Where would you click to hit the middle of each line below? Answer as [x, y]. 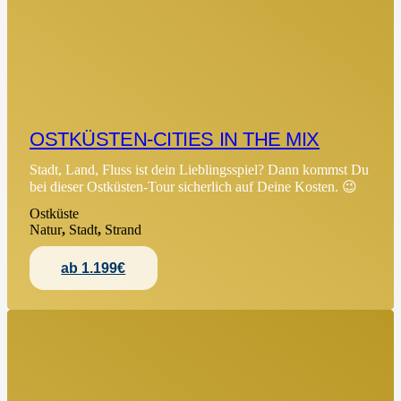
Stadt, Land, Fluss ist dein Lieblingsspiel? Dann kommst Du [200, 170]
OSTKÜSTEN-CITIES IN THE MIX [175, 139]
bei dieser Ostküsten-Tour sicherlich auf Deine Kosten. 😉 [194, 187]
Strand [124, 229]
